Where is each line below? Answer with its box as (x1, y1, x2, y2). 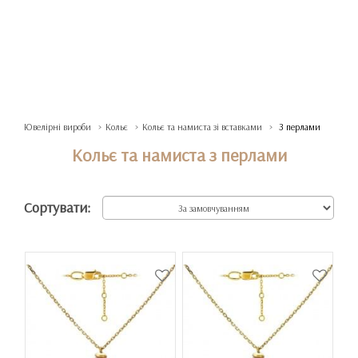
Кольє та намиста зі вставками (142, 121, 262, 133)
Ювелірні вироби (24, 121, 91, 133)
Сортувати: (24, 198, 90, 217)
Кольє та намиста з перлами (71, 144, 287, 166)
